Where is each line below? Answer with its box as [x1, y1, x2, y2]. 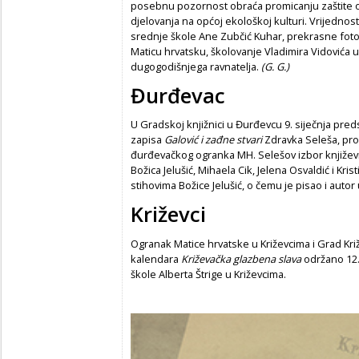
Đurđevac [131, 82, 225, 111]
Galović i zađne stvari [164, 132, 264, 147]
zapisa [131, 132, 164, 147]
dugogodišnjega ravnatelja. [131, 59, 261, 74]
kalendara [131, 251, 181, 266]
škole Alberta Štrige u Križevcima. [131, 266, 286, 281]
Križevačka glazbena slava [181, 251, 301, 266]
